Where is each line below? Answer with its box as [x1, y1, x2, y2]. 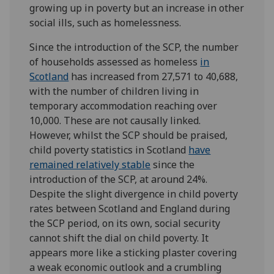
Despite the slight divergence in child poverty [29, 187, 239, 201]
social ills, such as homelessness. [29, 15, 182, 29]
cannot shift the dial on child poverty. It [29, 231, 209, 245]
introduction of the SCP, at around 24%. [29, 172, 208, 186]
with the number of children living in [29, 84, 199, 98]
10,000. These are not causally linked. [29, 113, 201, 127]
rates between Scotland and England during [29, 201, 231, 215]
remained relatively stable [29, 157, 151, 171]
